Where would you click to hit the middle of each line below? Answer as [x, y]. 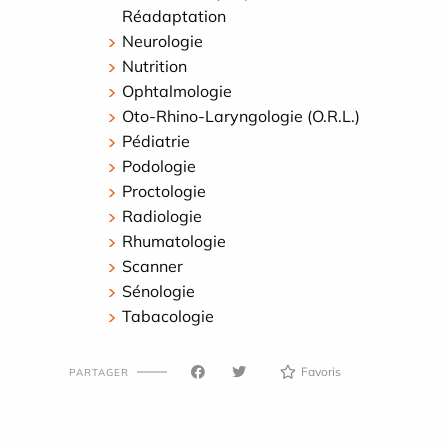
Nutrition [154, 66]
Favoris [320, 371]
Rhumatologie [174, 241]
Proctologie [164, 191]
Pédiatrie [156, 141]
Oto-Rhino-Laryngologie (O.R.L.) [241, 116]
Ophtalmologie [177, 91]
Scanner [152, 266]
